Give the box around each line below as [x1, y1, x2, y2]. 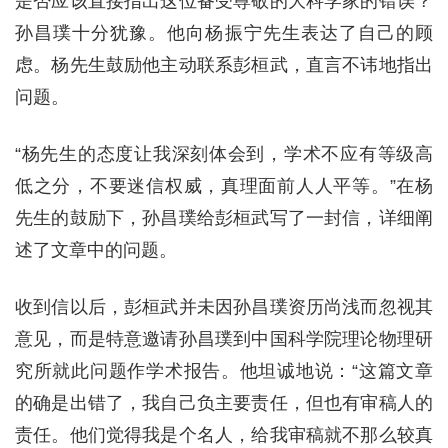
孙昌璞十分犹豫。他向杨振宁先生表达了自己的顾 [15, 23, 433, 43]
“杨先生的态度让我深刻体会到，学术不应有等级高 [15, 144, 433, 164]
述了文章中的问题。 [15, 240, 177, 260]
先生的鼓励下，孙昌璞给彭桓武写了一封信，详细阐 [15, 208, 433, 228]
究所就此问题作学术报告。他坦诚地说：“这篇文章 [15, 361, 433, 381]
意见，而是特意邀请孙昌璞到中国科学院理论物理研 [15, 329, 433, 349]
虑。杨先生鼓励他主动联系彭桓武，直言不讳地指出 [15, 55, 433, 75]
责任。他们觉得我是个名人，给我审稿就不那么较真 [15, 425, 433, 445]
